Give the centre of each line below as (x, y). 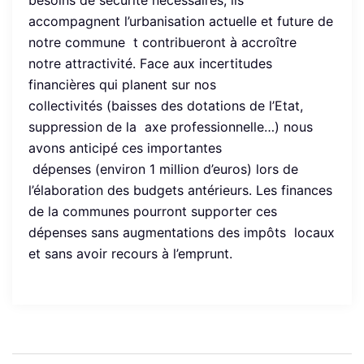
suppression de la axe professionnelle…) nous (171, 127)
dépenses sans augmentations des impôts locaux (182, 232)
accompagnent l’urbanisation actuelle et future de (181, 21)
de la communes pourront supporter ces (153, 211)
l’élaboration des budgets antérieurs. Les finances (180, 190)
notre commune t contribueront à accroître (162, 42)
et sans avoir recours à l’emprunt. (130, 253)
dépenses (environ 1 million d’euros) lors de (163, 169)
